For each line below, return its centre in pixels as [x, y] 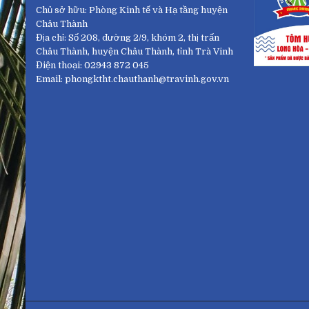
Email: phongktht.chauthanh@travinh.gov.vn [132, 79]
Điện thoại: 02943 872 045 [92, 66]
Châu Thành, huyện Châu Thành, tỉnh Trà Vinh [134, 52]
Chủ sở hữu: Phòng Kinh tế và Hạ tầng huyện [132, 10]
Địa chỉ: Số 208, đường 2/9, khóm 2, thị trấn [128, 38]
